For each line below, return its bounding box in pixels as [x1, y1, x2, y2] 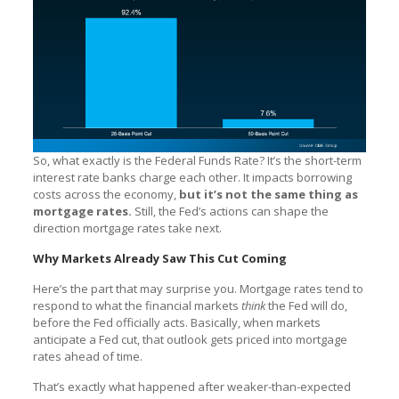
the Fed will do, [267, 297, 347, 314]
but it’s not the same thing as [178, 186, 358, 203]
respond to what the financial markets [32, 297, 241, 314]
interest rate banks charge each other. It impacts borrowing [32, 169, 352, 186]
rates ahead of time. [32, 348, 142, 365]
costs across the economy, [32, 186, 179, 203]
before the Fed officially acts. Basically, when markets [32, 314, 321, 331]
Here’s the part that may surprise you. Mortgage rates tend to [32, 281, 363, 297]
